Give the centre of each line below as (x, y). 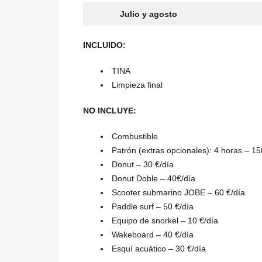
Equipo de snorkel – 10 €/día (165, 221)
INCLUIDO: (104, 45)
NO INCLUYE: (110, 111)
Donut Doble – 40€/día (154, 179)
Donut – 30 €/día (143, 165)
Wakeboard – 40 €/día (153, 235)
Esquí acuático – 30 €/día (159, 249)
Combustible (135, 137)
